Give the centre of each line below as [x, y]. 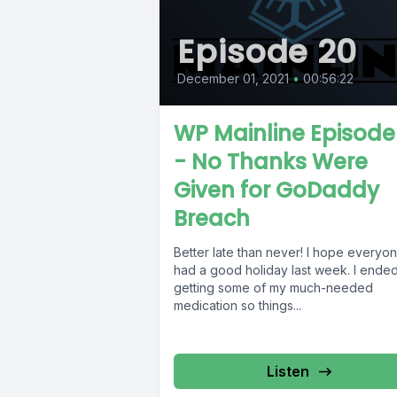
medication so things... [237, 306]
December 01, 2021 [233, 79]
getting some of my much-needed [273, 288]
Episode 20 [267, 52]
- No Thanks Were [271, 162]
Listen [288, 372]
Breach [212, 219]
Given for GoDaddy [276, 191]
